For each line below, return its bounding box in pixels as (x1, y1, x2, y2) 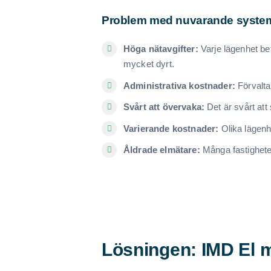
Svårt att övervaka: (123, 102, 205, 112)
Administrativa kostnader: (123, 80, 235, 91)
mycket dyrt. (123, 59, 174, 69)
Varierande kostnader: (123, 123, 219, 134)
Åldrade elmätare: (123, 145, 200, 155)
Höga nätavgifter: (123, 44, 198, 54)
